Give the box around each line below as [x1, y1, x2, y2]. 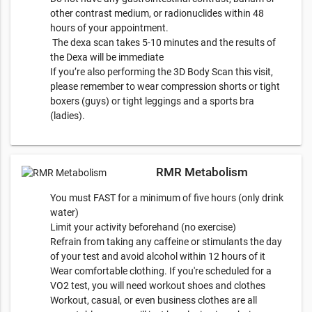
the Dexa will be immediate [50, 51, 164, 63]
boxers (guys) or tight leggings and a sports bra [50, 95, 254, 107]
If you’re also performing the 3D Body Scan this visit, [50, 65, 273, 77]
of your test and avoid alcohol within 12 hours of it [50, 250, 265, 262]
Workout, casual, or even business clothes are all [50, 294, 257, 306]
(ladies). [50, 109, 85, 121]
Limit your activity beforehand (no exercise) [50, 221, 236, 233]
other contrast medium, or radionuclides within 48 [50, 7, 264, 19]
